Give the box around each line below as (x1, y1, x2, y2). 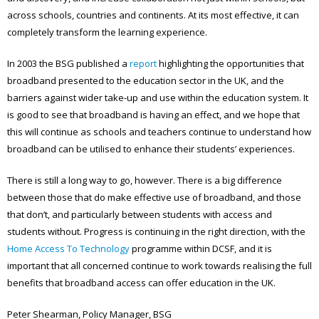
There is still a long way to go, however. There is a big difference (7, 173, 282, 187)
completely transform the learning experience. (7, 25, 207, 38)
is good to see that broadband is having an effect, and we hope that (7, 108, 300, 121)
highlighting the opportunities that (157, 56, 304, 70)
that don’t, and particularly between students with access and (7, 207, 272, 221)
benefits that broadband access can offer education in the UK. (7, 276, 276, 289)
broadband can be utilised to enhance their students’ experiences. (7, 142, 295, 155)
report (130, 56, 157, 70)
